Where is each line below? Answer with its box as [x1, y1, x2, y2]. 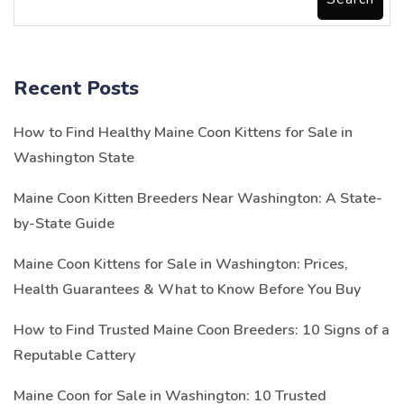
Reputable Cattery [14, 344, 135, 365]
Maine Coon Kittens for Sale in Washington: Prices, [14, 253, 348, 274]
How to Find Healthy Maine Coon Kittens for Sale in [14, 122, 353, 142]
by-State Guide [14, 213, 115, 234]
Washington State [14, 147, 134, 168]
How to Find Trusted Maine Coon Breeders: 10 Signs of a [14, 319, 390, 340]
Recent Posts [14, 74, 139, 102]
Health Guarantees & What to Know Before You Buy [14, 279, 361, 299]
